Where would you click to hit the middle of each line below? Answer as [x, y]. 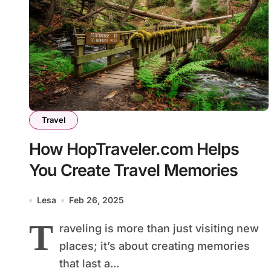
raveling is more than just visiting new [159, 229]
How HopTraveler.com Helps [134, 149]
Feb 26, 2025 [96, 200]
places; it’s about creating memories [155, 246]
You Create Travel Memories [133, 171]
